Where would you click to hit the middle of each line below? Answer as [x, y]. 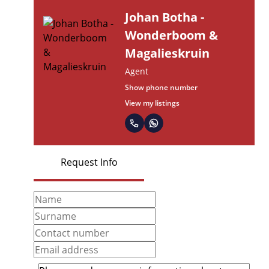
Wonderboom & [171, 35]
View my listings [152, 103]
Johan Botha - [165, 17]
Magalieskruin [167, 53]
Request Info [89, 162]
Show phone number [161, 87]
